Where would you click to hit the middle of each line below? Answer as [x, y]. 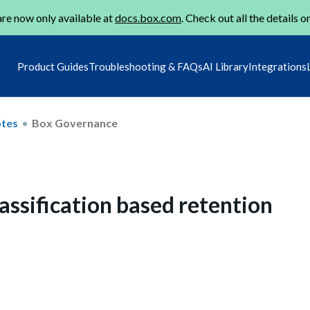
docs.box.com [148, 18]
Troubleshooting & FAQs [146, 66]
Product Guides [53, 66]
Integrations [277, 66]
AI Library [226, 66]
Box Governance [75, 122]
